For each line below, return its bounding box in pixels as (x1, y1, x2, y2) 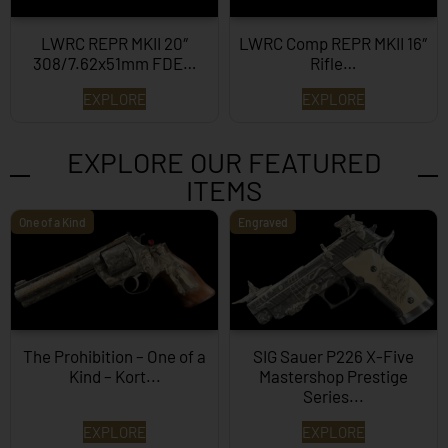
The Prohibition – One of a (23, 345, 206, 366)
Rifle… (310, 52, 357, 73)
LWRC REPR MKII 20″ (40, 32, 189, 53)
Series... (303, 385, 364, 406)
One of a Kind (19, 214, 86, 229)
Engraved (238, 214, 288, 229)
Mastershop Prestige (259, 365, 408, 386)
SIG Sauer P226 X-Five (253, 345, 414, 366)
